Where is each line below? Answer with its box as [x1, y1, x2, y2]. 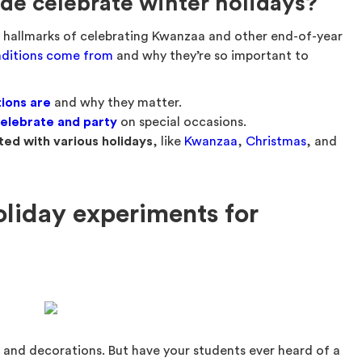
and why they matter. [51, 96, 183, 109]
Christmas [246, 135, 307, 148]
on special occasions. [117, 116, 247, 128]
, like [153, 135, 185, 148]
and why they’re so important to [113, 49, 309, 62]
